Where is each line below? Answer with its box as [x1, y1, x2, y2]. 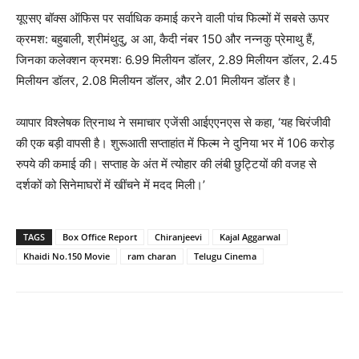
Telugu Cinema [194, 250, 256, 262]
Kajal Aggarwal [220, 231, 280, 243]
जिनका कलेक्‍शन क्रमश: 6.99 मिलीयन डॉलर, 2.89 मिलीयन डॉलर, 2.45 [16, 52, 337, 67]
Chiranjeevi [155, 231, 202, 243]
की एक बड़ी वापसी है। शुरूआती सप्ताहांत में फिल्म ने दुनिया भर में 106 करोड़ [16, 135, 334, 151]
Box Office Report [63, 231, 137, 243]
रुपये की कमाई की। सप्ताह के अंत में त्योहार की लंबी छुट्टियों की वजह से [16, 156, 317, 171]
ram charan [127, 250, 176, 262]
